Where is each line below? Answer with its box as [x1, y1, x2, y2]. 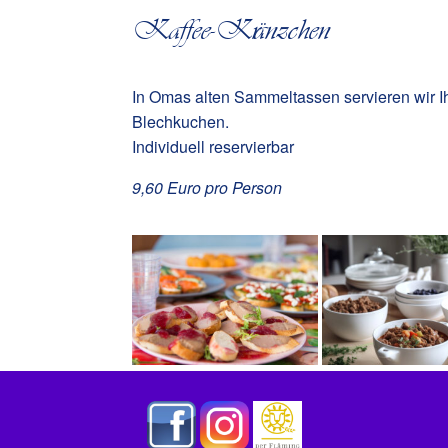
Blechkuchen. [132, 109, 229, 133]
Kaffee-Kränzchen [132, 11, 330, 48]
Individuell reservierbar [132, 134, 294, 158]
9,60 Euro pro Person [132, 175, 282, 199]
